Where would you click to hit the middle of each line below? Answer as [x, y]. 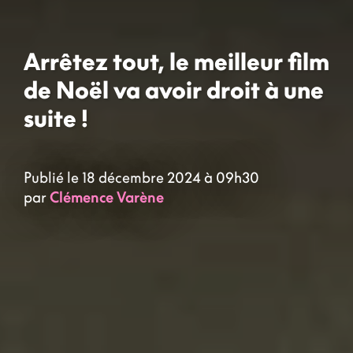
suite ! [56, 119]
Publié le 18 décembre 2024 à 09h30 [141, 177]
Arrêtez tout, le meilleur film [176, 62]
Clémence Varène [107, 197]
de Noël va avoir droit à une [174, 90]
